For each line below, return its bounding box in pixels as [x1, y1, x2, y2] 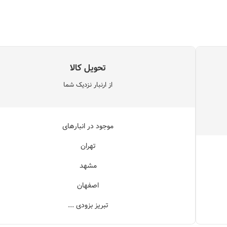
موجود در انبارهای [62, 121, 114, 132]
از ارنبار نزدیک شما [63, 80, 113, 90]
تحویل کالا [70, 61, 106, 75]
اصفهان [77, 180, 99, 192]
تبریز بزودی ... [67, 200, 108, 211]
